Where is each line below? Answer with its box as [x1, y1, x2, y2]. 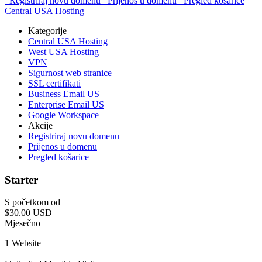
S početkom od [5, 197, 60, 208]
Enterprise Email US [28, 99, 104, 110]
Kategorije [28, 26, 67, 36]
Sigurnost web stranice [28, 68, 112, 78]
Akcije [28, 120, 53, 131]
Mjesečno [5, 218, 40, 229]
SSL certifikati [28, 78, 81, 89]
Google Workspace [28, 110, 99, 120]
